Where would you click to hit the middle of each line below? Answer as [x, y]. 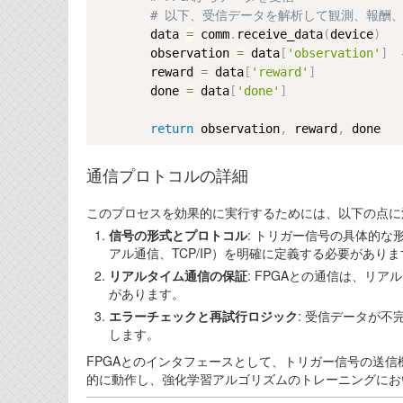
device [352, 34]
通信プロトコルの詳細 [167, 176]
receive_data [280, 34]
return [172, 129]
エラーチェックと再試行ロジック [203, 316]
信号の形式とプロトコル [178, 235]
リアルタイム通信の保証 [178, 275]
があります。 [147, 293]
